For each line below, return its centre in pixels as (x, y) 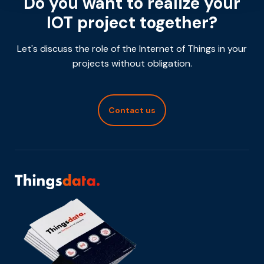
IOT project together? (132, 22)
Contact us (132, 110)
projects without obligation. (132, 63)
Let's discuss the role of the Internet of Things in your (132, 48)
